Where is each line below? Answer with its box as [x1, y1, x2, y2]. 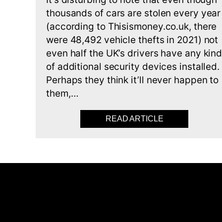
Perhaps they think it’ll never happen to [46, 74, 219, 86]
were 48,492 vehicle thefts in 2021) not [46, 34, 219, 46]
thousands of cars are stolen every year [46, 7, 221, 19]
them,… [46, 88, 79, 99]
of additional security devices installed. [46, 61, 220, 72]
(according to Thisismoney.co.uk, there [46, 21, 217, 32]
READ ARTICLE [105, 114, 164, 123]
